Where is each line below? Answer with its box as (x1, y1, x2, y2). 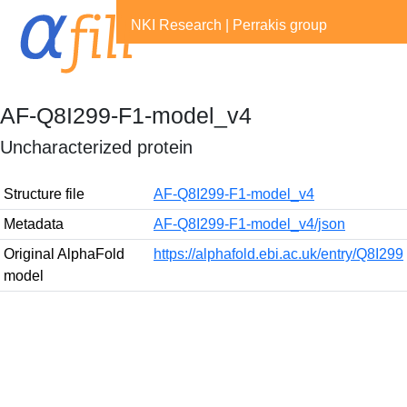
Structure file (4, 186, 84, 202)
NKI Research (131, 17, 222, 33)
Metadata (4, 216, 64, 232)
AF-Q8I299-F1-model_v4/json (154, 216, 345, 232)
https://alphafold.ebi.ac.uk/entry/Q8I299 (154, 246, 403, 262)
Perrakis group (233, 17, 327, 33)
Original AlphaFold (4, 246, 124, 262)
